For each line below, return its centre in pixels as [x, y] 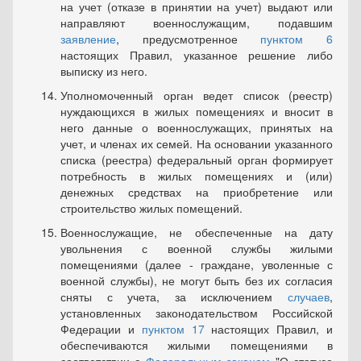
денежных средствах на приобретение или [197, 192]
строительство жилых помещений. [151, 208]
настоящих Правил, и [269, 329]
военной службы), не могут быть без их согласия [197, 281]
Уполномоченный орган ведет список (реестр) [197, 95]
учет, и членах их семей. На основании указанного [197, 144]
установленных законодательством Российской [197, 313]
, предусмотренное [189, 39]
